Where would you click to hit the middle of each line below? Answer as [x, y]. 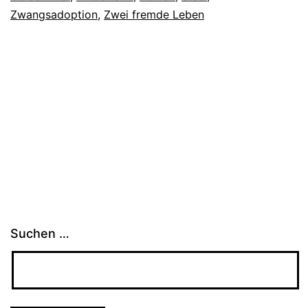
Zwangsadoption [54, 14]
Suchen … [40, 234]
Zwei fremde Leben [154, 14]
